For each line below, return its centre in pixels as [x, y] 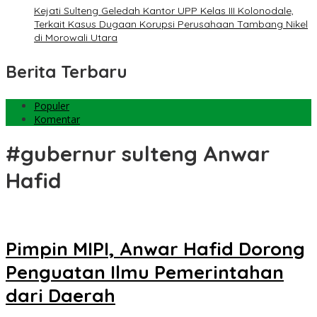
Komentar [57, 120]
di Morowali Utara [76, 38]
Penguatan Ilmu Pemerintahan [145, 272]
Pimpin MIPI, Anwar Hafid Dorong [155, 249]
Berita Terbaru [67, 72]
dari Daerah [60, 296]
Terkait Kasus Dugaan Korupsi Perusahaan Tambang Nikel [171, 24]
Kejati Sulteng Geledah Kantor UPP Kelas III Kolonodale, [164, 11]
